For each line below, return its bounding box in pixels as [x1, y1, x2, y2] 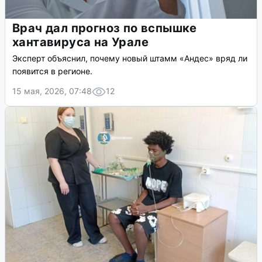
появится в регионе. [12, 66, 92, 77]
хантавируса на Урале [12, 35, 149, 50]
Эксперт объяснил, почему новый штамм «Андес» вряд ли [12, 53, 247, 64]
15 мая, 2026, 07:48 [12, 86, 92, 96]
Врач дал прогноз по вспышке [12, 21, 197, 36]
